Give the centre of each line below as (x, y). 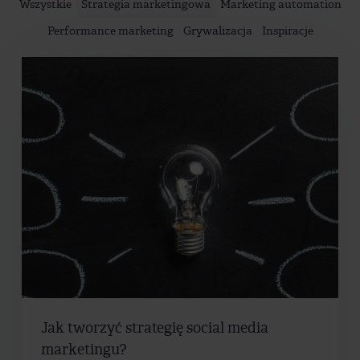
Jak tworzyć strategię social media (155, 329)
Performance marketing (110, 30)
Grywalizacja (217, 30)
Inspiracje (287, 30)
